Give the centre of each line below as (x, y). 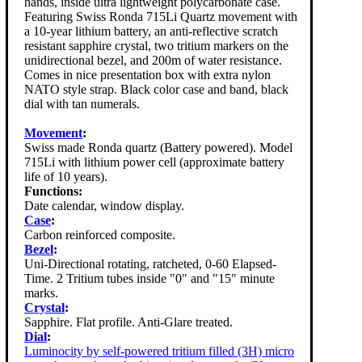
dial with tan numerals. (82, 103)
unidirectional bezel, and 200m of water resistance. (153, 60)
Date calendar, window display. (104, 205)
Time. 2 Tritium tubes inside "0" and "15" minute (149, 278)
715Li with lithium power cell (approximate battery (154, 162)
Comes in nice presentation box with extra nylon (147, 74)
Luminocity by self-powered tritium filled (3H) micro (159, 351)
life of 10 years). (66, 176)
